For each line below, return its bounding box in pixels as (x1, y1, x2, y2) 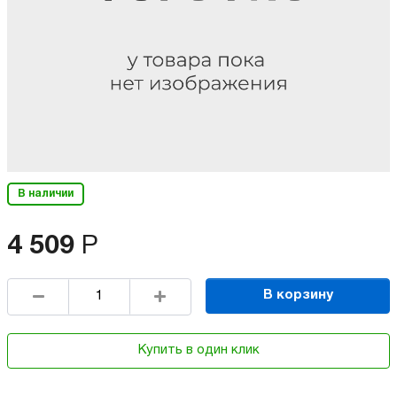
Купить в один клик (137, 344, 260, 356)
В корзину (262, 289, 333, 301)
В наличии (18, 188, 74, 198)
